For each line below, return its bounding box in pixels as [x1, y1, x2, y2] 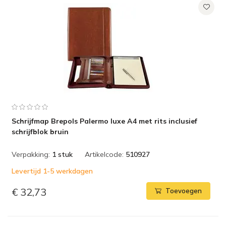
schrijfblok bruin [12, 127, 69, 136]
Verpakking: [12, 150, 50, 159]
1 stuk [52, 150, 73, 159]
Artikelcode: [85, 150, 124, 159]
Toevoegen [165, 187, 202, 195]
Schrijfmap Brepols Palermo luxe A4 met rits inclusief [12, 117, 197, 126]
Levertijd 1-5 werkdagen [12, 166, 93, 176]
